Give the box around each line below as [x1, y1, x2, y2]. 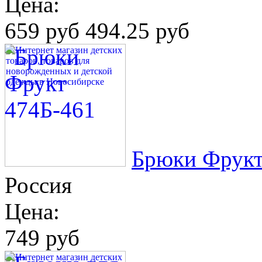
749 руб [5, 225, 80, 250]
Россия [5, 172, 72, 198]
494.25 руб [80, 18, 189, 43]
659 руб [5, 18, 80, 43]
